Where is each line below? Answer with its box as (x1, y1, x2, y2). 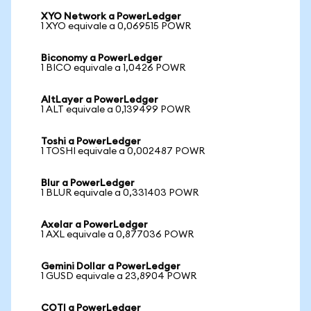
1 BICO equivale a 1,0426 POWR (41, 63, 185, 73)
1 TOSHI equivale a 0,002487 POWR (41, 146, 205, 156)
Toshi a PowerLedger (41, 137, 141, 146)
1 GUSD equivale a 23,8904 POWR (41, 271, 196, 281)
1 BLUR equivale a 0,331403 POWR (41, 188, 199, 198)
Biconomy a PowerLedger (41, 53, 162, 63)
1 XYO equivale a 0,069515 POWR (41, 22, 191, 31)
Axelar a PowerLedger (41, 220, 148, 230)
